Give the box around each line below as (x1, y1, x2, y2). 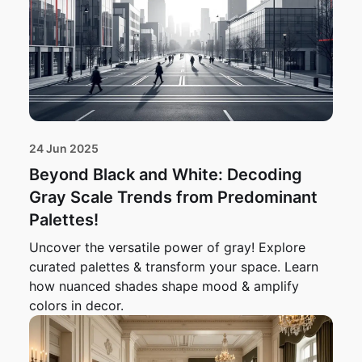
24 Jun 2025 (29, 141, 99, 156)
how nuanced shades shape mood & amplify (29, 278, 299, 295)
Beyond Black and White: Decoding (29, 165, 302, 185)
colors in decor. (29, 297, 124, 314)
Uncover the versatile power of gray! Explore (29, 239, 305, 256)
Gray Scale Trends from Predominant (29, 187, 318, 208)
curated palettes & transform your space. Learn (29, 259, 318, 276)
